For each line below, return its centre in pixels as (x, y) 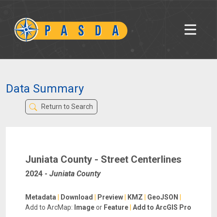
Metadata (41, 197)
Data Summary (45, 89)
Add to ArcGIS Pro (162, 208)
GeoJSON (163, 197)
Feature (116, 208)
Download (77, 197)
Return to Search (66, 107)
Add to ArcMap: (49, 208)
